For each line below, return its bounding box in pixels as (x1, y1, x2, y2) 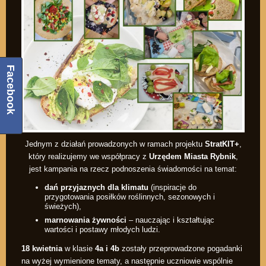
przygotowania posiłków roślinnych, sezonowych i (45, 192, 215, 202)
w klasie (62, 243, 95, 253)
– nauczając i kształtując (126, 215, 214, 224)
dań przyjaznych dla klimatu (45, 183, 148, 192)
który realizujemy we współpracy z (28, 152, 149, 161)
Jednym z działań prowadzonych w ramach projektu (24, 140, 205, 149)
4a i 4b (95, 243, 119, 253)
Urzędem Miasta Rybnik (148, 152, 236, 161)
